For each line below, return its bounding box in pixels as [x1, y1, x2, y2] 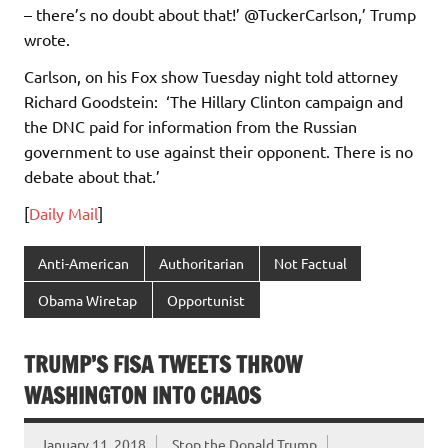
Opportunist [167, 290, 246, 309]
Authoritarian [159, 254, 245, 273]
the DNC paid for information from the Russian [24, 115, 357, 136]
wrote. [24, 28, 70, 49]
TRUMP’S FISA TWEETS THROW [24, 349, 302, 381]
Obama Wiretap [38, 290, 138, 309]
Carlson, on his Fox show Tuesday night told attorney [24, 65, 398, 86]
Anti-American [38, 254, 130, 273]
